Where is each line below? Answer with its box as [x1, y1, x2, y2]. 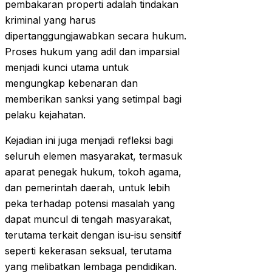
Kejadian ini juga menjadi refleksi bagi [5, 134, 173, 147]
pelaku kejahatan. [5, 109, 86, 121]
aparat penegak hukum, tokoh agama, [5, 166, 182, 178]
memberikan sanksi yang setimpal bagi [5, 93, 182, 106]
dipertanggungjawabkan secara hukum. [5, 30, 186, 42]
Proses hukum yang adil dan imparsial [5, 46, 180, 58]
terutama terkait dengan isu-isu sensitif [5, 229, 182, 242]
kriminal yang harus [5, 14, 96, 27]
